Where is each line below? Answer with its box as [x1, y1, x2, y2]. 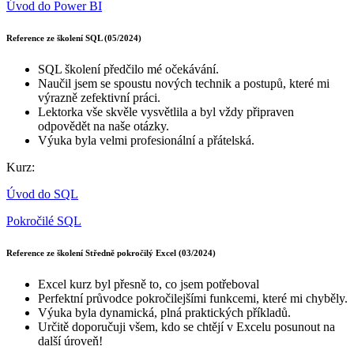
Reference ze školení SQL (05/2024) [6, 33, 141, 43]
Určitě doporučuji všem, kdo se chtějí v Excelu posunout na [38, 320, 335, 334]
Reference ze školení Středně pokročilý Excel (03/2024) [6, 248, 216, 258]
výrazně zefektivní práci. [38, 91, 160, 105]
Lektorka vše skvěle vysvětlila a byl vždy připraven [38, 105, 294, 119]
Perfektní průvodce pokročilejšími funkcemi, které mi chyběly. [38, 292, 348, 306]
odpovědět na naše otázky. [38, 119, 169, 134]
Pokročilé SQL [6, 214, 81, 228]
